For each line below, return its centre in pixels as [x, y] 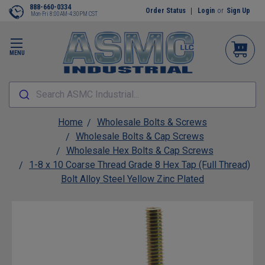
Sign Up [238, 11]
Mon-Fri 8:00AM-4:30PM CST [64, 14]
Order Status [166, 11]
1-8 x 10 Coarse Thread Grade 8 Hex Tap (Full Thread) [140, 165]
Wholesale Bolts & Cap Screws [140, 136]
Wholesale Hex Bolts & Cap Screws [140, 151]
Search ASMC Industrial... [87, 94]
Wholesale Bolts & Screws [152, 122]
